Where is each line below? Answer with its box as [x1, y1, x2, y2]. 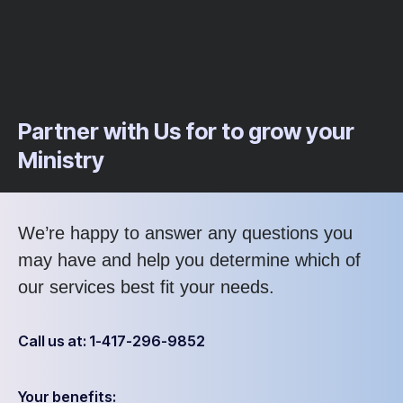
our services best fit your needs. [18, 277, 274, 298]
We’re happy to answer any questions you [18, 223, 353, 244]
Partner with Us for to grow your [18, 118, 354, 146]
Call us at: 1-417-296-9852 [18, 332, 205, 351]
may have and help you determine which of [18, 250, 361, 271]
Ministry [18, 147, 104, 175]
